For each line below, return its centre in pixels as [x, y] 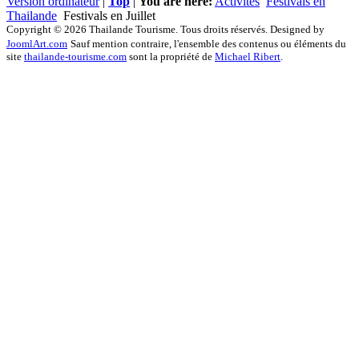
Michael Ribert [248, 56]
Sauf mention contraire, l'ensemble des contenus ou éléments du [208, 43]
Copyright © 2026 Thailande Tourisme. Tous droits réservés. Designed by [165, 29]
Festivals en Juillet [108, 15]
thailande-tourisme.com [75, 56]
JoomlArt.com [37, 43]
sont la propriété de [171, 56]
